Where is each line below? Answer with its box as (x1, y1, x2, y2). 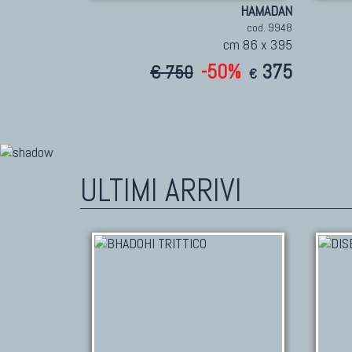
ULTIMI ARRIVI (80, 170, 242, 211)
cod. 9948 (247, 20, 292, 35)
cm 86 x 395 (223, 35, 292, 54)
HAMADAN (240, 2, 292, 20)
